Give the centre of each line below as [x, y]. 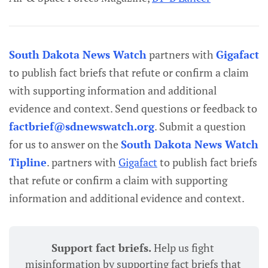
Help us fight [184, 247]
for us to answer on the [65, 144]
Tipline [28, 162]
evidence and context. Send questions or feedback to [133, 109]
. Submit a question [200, 127]
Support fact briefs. [103, 247]
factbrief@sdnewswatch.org [82, 127]
